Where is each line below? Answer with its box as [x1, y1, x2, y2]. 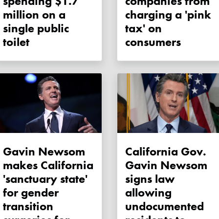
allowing [125, 185, 172, 200]
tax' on [125, 21, 162, 36]
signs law [125, 171, 175, 187]
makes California [3, 157, 93, 173]
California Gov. [125, 144, 206, 159]
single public [3, 21, 69, 36]
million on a [3, 7, 66, 22]
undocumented [125, 198, 204, 214]
